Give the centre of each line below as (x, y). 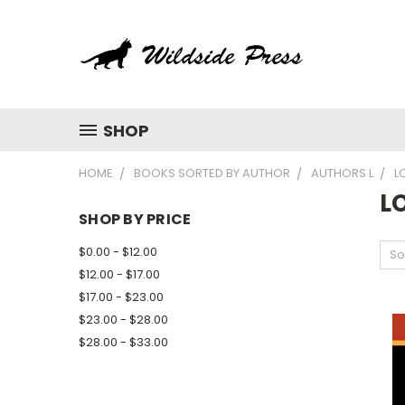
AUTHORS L (342, 173)
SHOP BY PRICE (135, 219)
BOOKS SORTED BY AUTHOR (212, 173)
